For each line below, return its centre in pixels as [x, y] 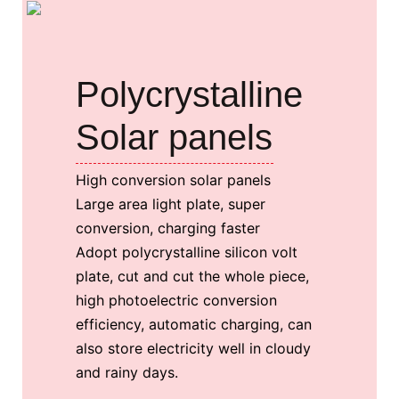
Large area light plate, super [171, 204]
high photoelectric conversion [176, 300]
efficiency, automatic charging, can [194, 324]
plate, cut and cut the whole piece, [192, 276]
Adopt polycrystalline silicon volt [187, 252]
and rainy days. [127, 372]
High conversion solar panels [173, 179]
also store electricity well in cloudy [193, 348]
